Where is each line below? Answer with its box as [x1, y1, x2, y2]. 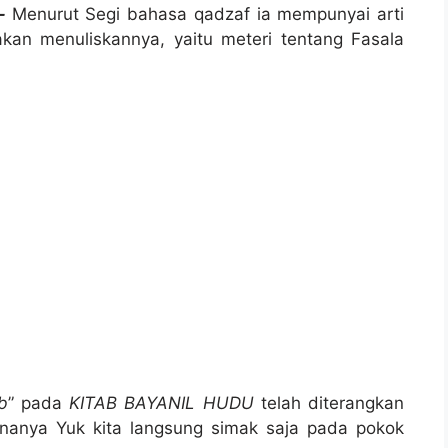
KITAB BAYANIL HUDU [69, 392, 254, 413]
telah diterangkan [253, 392, 404, 413]
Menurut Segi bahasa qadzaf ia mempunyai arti [4, 4, 404, 25]
